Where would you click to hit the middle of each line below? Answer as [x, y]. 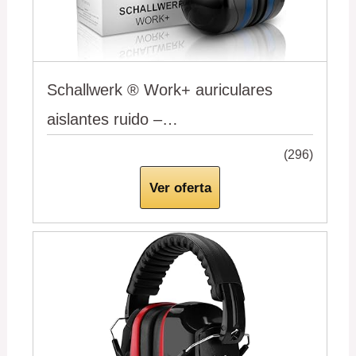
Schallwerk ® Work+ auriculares [160, 90]
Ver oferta [180, 188]
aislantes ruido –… [113, 120]
